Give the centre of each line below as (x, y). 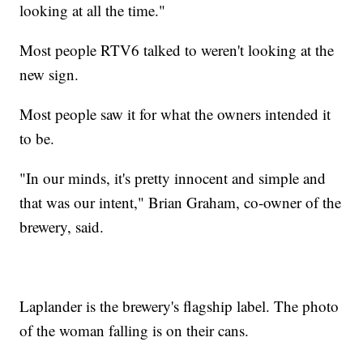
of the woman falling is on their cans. (135, 331)
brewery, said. (62, 227)
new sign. (49, 75)
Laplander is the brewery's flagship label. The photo (179, 306)
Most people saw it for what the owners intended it (175, 114)
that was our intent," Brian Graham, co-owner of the (181, 203)
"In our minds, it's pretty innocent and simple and (173, 178)
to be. (37, 139)
